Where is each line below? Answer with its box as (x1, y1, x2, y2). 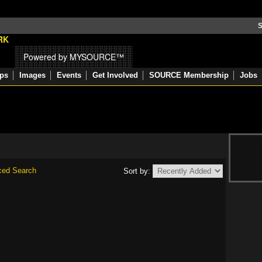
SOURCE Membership (149, 71, 229, 80)
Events (57, 71, 81, 80)
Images (19, 71, 46, 80)
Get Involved (92, 71, 138, 80)
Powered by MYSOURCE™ (23, 51, 124, 63)
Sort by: (123, 167, 153, 175)
